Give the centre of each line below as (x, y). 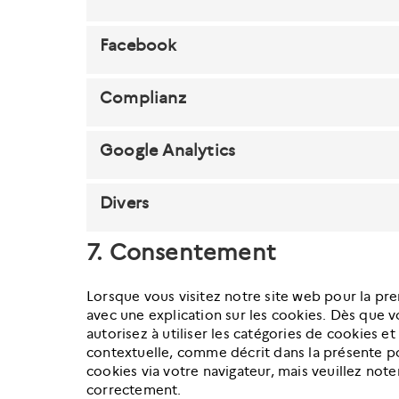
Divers (125, 203)
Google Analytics (168, 150)
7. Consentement (181, 252)
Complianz (143, 98)
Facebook (138, 45)
